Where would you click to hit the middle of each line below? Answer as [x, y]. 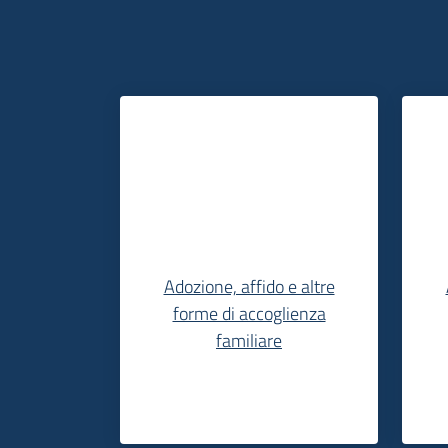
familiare [249, 340]
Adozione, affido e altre [249, 286]
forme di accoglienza [249, 313]
